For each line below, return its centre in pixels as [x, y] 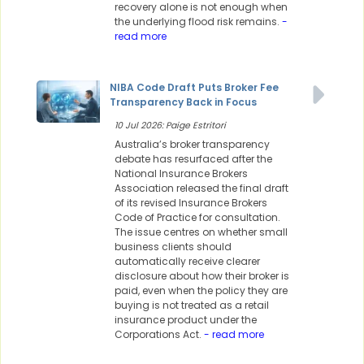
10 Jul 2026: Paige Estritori [170, 126]
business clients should [173, 247]
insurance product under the [186, 320]
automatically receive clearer [187, 262]
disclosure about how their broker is [202, 276]
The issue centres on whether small [201, 232]
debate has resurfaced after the [193, 159]
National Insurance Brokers [181, 174]
